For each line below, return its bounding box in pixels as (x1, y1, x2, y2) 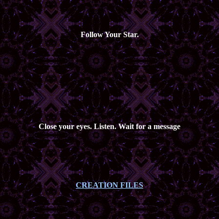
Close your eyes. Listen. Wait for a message (39, 122, 180, 131)
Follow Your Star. (80, 30, 139, 39)
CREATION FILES (76, 181, 143, 189)
